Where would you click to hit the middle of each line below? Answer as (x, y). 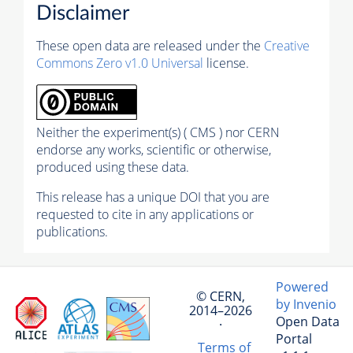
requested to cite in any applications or (145, 215)
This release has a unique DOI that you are (153, 197)
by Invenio (306, 305)
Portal (294, 339)
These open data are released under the (150, 46)
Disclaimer (83, 14)
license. (226, 63)
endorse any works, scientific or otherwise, (154, 150)
